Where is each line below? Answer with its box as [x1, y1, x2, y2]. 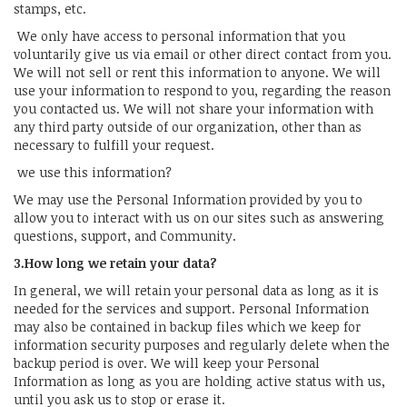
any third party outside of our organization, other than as [14, 117, 362, 135]
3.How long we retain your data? [14, 253, 217, 272]
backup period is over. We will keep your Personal [14, 353, 320, 372]
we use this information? [14, 163, 172, 181]
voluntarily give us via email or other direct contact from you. [14, 45, 392, 63]
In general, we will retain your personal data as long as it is [14, 281, 379, 299]
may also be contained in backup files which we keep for [14, 317, 361, 335]
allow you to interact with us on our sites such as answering [14, 208, 384, 226]
